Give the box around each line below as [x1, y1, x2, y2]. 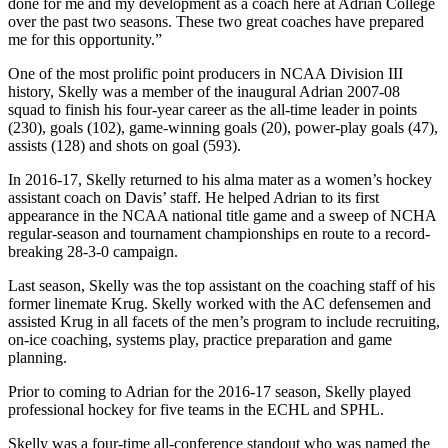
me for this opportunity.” [8, 31, 162, 49]
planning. [8, 349, 67, 367]
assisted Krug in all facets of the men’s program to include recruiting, [8, 313, 440, 331]
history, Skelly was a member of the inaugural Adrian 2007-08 [8, 83, 400, 101]
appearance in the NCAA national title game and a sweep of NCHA [8, 207, 436, 225]
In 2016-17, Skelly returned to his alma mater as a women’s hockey [8, 171, 432, 189]
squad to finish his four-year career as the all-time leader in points [8, 101, 417, 119]
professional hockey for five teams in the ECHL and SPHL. [8, 401, 384, 419]
